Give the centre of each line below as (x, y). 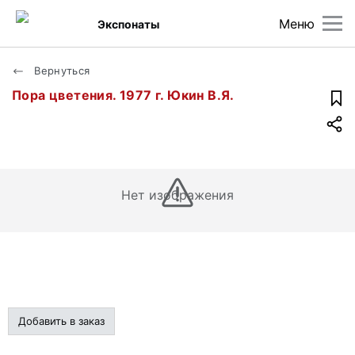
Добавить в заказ (61, 321)
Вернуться (61, 71)
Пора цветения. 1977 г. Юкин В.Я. (123, 95)
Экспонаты (129, 24)
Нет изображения (177, 195)
